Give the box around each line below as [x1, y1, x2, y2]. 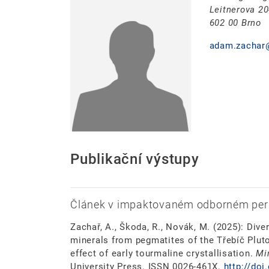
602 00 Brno [209, 17, 261, 29]
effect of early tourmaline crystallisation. [70, 248, 256, 259]
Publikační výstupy [70, 151, 199, 168]
